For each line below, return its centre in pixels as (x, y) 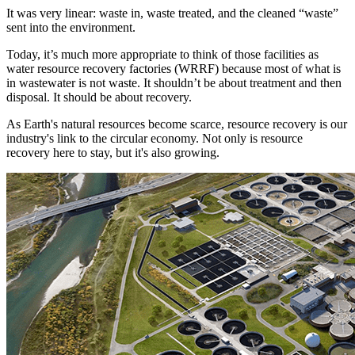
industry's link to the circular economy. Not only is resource (155, 138)
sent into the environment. (71, 27)
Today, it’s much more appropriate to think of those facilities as (162, 54)
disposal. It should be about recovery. (99, 97)
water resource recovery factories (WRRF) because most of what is (174, 68)
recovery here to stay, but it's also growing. (113, 152)
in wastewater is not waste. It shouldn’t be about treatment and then (174, 82)
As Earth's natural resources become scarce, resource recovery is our (177, 124)
